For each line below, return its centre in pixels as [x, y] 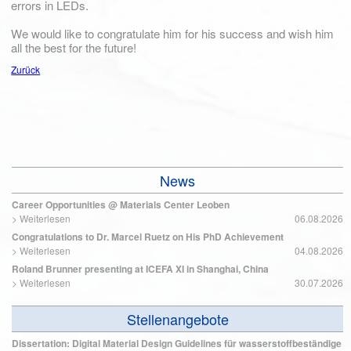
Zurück [26, 70]
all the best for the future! [74, 48]
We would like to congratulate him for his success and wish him [173, 34]
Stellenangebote [177, 318]
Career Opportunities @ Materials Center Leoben [121, 204]
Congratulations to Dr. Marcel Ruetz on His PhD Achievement [148, 236]
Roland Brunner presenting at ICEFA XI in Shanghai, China [140, 268]
